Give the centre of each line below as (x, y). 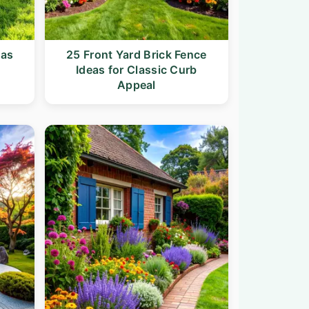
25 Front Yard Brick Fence (137, 54)
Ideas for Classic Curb (137, 69)
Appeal (136, 84)
